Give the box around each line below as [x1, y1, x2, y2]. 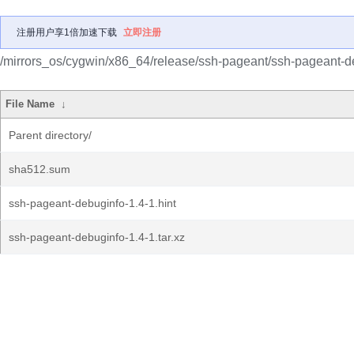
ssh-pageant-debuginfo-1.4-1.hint [9, 197, 176, 209]
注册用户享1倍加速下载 [17, 27, 117, 38]
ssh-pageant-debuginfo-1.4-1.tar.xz [9, 231, 185, 243]
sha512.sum [9, 163, 70, 175]
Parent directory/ [9, 129, 92, 141]
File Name [6, 98, 55, 110]
